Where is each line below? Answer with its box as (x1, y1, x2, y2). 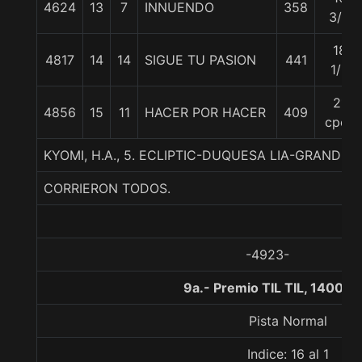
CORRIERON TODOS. (44, 180, 170, 196)
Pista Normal (248, 313, 327, 329)
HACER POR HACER (145, 104, 266, 120)
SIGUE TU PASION (145, 52, 256, 68)
